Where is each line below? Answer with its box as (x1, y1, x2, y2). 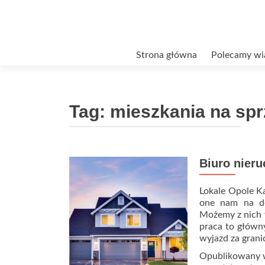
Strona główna (136, 50, 197, 60)
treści (69, 75, 92, 85)
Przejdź (69, 47, 99, 56)
